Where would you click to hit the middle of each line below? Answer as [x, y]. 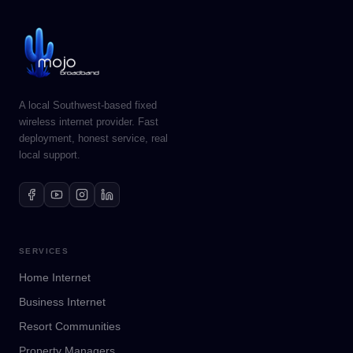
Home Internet [55, 277]
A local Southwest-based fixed [88, 105]
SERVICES [44, 251]
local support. [50, 155]
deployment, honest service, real [93, 138]
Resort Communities [70, 326]
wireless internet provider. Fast [89, 122]
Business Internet [62, 302]
